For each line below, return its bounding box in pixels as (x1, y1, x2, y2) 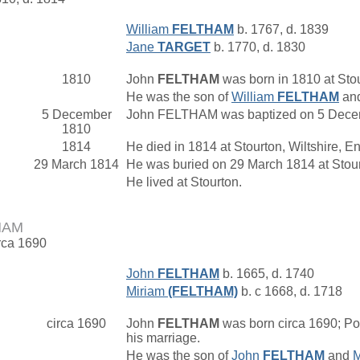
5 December (41, 108, 112, 121)
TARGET (157, 40, 211, 54)
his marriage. (126, 331, 203, 345)
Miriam (126, 284, 168, 298)
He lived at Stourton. (126, 175, 245, 189)
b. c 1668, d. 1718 (238, 284, 342, 298)
